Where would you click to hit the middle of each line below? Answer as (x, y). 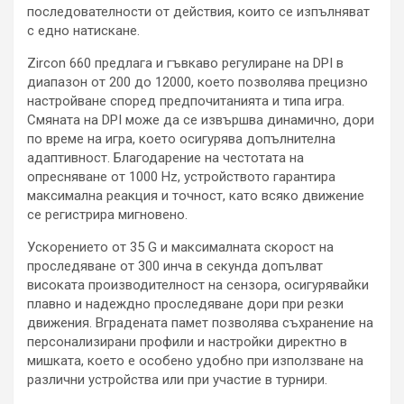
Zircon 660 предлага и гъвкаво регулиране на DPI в (185, 63)
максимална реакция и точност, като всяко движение (196, 195)
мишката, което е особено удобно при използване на (195, 360)
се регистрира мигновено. (107, 214)
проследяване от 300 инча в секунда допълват (175, 266)
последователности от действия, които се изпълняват (198, 11)
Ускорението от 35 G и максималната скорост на (180, 247)
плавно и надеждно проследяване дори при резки (185, 303)
